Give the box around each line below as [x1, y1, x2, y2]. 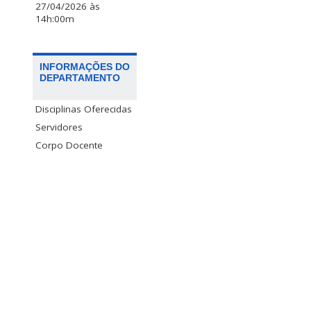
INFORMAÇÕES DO [40, 61, 130, 73]
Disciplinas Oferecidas [35, 103, 132, 116]
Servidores [35, 121, 83, 134]
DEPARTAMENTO [40, 72, 120, 84]
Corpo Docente [35, 139, 103, 152]
